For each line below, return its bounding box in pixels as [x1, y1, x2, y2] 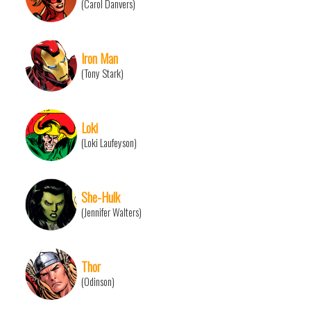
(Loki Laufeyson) [81, 135, 137, 151]
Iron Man [81, 49, 118, 68]
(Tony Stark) [81, 66, 124, 81]
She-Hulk [81, 187, 120, 207]
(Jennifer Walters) [81, 205, 142, 220]
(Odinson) [81, 274, 115, 289]
